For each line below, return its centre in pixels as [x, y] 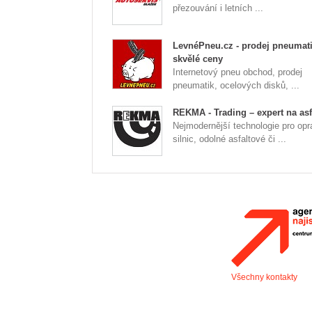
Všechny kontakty [264, 277]
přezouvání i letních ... [218, 8]
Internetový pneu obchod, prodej [237, 72]
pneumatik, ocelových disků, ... [236, 85]
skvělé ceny [198, 59]
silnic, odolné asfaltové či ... [229, 139]
